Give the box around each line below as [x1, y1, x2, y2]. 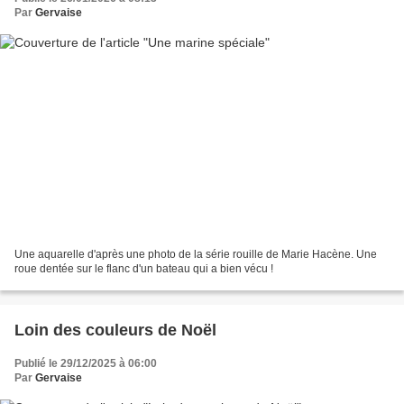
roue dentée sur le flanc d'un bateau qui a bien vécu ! [14, 262, 273, 275]
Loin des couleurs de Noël [14, 320, 216, 339]
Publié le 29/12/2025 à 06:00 [14, 356, 157, 370]
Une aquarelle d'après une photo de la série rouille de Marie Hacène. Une [14, 247, 377, 261]
